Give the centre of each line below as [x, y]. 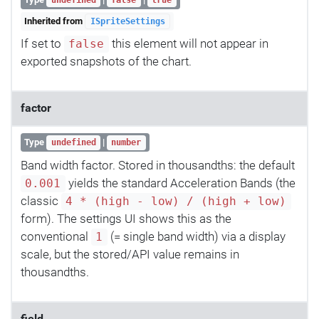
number [126, 143]
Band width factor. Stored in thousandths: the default [158, 165]
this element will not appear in [188, 44]
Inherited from [55, 21]
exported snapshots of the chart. [106, 62]
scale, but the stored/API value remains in [130, 254]
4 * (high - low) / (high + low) [176, 201]
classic [41, 200]
